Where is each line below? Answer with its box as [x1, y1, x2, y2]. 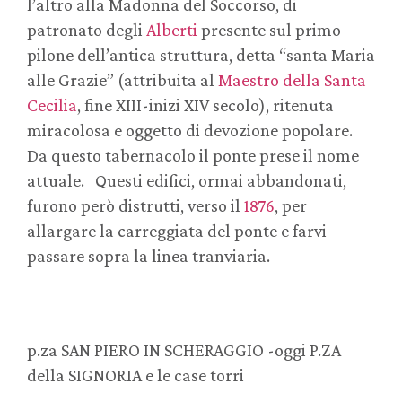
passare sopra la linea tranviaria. [27, 245, 270, 266]
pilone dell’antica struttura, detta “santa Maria [27, 44, 375, 65]
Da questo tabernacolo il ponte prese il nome [27, 144, 359, 165]
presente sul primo [197, 19, 341, 39]
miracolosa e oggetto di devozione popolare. [27, 119, 353, 140]
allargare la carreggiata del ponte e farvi [27, 220, 327, 240]
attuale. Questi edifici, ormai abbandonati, [27, 170, 346, 190]
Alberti [146, 19, 197, 39]
